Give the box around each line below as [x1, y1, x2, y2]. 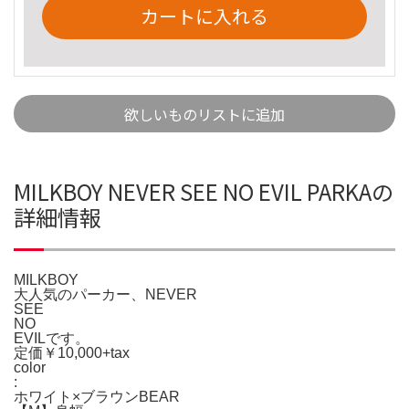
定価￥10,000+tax [14, 344, 130, 361]
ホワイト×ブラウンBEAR [14, 388, 180, 404]
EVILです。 [14, 330, 89, 346]
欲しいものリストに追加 [124, 102, 285, 125]
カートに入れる [141, 2, 268, 29]
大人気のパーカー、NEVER [14, 286, 197, 302]
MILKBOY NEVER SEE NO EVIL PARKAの [14, 174, 393, 207]
